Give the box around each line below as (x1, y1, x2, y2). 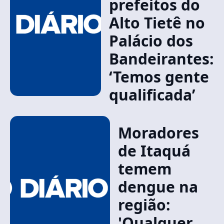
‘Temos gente (109, 66, 209, 87)
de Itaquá (117, 140, 190, 161)
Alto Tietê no (109, 12, 205, 33)
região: (117, 194, 170, 215)
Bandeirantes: (109, 48, 214, 69)
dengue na (117, 176, 198, 197)
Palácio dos (109, 30, 193, 51)
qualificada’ (109, 84, 195, 105)
